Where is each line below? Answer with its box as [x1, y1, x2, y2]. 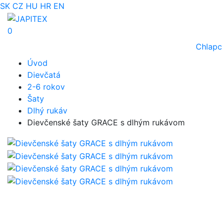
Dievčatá [27, 70, 60, 80]
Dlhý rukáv [27, 106, 67, 116]
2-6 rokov [27, 82, 65, 92]
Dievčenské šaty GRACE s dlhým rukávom [27, 117, 185, 128]
